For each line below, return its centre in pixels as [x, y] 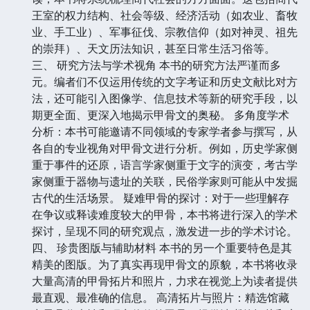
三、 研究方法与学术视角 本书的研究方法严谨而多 [156, 65]
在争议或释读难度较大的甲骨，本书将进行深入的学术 [165, 214]
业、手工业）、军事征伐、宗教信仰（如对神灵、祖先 [165, 31]
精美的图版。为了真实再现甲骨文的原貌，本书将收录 [165, 264]
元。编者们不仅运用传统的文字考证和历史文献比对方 [165, 81]
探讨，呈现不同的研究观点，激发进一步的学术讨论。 [165, 231]
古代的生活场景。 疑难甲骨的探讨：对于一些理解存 [161, 198]
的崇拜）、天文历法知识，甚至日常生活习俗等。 [154, 48]
